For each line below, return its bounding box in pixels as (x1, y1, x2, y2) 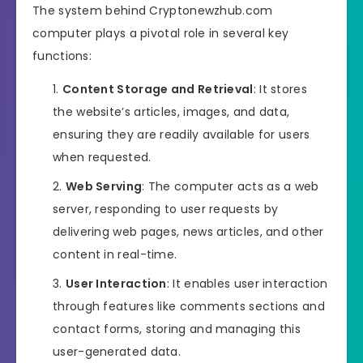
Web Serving (65, 178, 143, 195)
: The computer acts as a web (142, 178, 319, 195)
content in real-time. (53, 246, 177, 263)
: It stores (253, 81, 307, 98)
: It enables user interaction (166, 275, 328, 293)
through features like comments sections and (53, 298, 325, 315)
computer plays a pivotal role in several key (32, 25, 289, 42)
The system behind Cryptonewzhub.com (32, 2, 273, 19)
